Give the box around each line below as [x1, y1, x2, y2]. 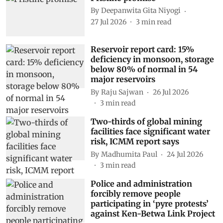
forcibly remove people [90, 189, 181, 199]
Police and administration [90, 179, 192, 189]
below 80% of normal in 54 [90, 64, 198, 75]
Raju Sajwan [101, 87, 143, 97]
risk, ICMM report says [90, 136, 179, 147]
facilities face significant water [90, 126, 210, 137]
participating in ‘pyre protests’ [90, 199, 209, 209]
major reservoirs [90, 74, 155, 85]
